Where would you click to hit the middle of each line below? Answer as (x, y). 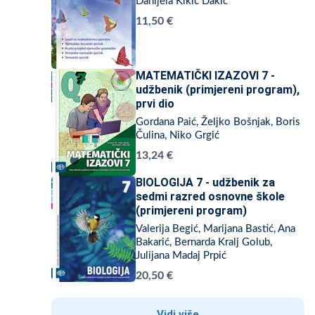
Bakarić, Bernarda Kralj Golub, (204, 242)
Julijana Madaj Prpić (181, 256)
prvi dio (155, 104)
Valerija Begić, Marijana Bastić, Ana (216, 229)
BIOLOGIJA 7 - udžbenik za (205, 182)
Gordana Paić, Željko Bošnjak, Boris (218, 122)
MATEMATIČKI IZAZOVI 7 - (205, 76)
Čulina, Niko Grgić (178, 135)
